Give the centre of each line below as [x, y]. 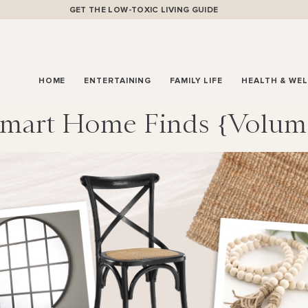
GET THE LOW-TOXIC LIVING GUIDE [144, 10]
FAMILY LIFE [197, 80]
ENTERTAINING [118, 80]
